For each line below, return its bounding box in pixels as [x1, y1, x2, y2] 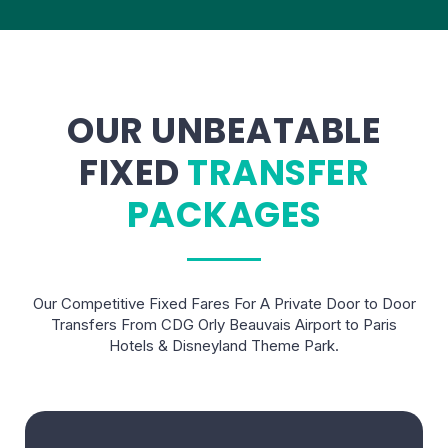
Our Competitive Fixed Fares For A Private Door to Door [32, 293, 416, 313]
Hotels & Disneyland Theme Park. [109, 335, 339, 355]
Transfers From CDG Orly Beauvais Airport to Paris [51, 314, 397, 334]
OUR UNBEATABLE [67, 105, 381, 155]
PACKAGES [126, 189, 322, 239]
